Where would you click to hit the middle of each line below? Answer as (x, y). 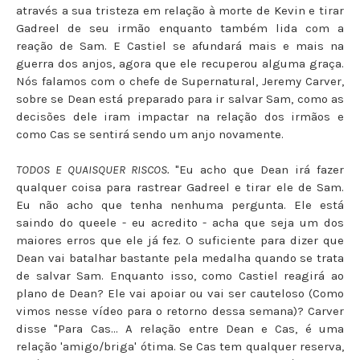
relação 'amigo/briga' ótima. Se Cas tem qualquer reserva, (180, 346)
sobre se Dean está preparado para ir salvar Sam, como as (180, 98)
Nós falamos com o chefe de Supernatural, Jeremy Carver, (180, 81)
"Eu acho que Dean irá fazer (256, 169)
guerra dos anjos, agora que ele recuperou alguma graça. (180, 63)
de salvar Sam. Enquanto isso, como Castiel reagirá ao (180, 275)
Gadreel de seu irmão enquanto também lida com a (180, 28)
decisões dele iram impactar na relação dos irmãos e (180, 116)
